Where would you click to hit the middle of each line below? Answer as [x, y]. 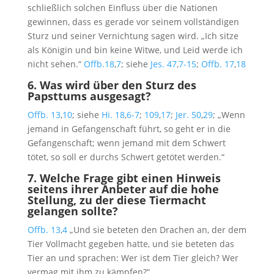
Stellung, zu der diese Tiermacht [117, 200]
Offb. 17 [217, 64]
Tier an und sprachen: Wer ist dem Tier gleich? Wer [133, 258]
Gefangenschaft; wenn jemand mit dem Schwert [126, 143]
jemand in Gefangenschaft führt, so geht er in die [129, 129]
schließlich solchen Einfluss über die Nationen [122, 8]
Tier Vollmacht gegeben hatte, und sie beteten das [131, 244]
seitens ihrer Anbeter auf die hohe [123, 189]
